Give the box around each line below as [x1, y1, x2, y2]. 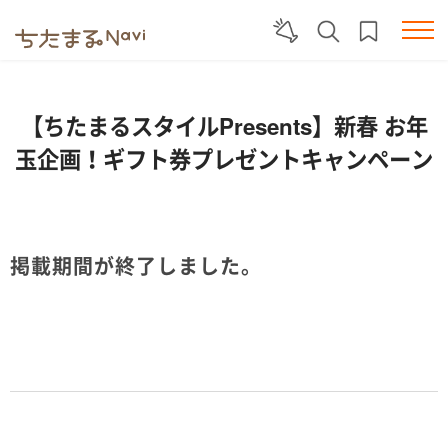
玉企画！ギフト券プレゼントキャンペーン [15, 143, 433, 175]
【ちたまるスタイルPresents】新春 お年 [20, 110, 428, 142]
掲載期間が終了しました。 [10, 251, 262, 280]
